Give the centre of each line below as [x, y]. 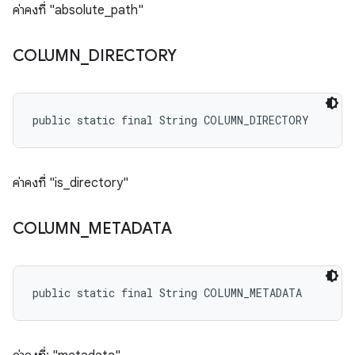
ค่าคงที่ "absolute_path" [78, 10]
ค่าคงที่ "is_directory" [71, 183]
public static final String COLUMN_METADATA [167, 293]
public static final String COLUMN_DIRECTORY [171, 120]
